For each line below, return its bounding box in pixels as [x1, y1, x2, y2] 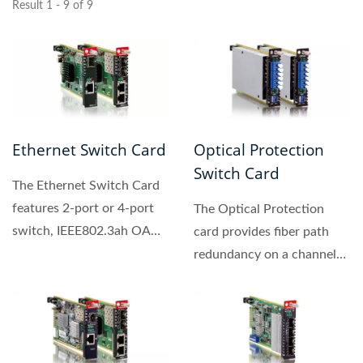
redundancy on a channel [194, 248, 336, 262]
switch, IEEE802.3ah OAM [12, 224, 163, 238]
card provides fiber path [194, 225, 329, 239]
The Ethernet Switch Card [12, 179, 160, 193]
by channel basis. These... [194, 271, 336, 284]
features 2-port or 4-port [12, 202, 154, 216]
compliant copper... [12, 247, 121, 261]
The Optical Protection [194, 203, 324, 216]
